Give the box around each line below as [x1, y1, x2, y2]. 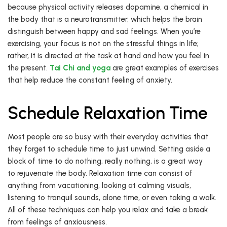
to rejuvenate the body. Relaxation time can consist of [8, 169, 193, 178]
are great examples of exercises [110, 63, 219, 73]
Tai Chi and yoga [50, 63, 110, 73]
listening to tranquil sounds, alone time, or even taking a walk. [8, 193, 216, 203]
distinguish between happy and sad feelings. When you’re [8, 27, 201, 36]
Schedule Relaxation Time [8, 103, 208, 124]
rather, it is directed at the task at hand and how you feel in [8, 51, 209, 61]
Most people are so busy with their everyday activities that [8, 132, 208, 142]
